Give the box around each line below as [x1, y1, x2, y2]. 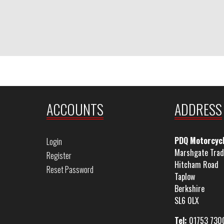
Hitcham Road [174, 158, 218, 170]
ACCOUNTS [46, 99, 103, 119]
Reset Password [46, 163, 93, 175]
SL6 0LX [174, 194, 199, 206]
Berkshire [174, 182, 204, 194]
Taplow [174, 170, 195, 182]
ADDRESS [174, 99, 222, 119]
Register [46, 149, 71, 161]
